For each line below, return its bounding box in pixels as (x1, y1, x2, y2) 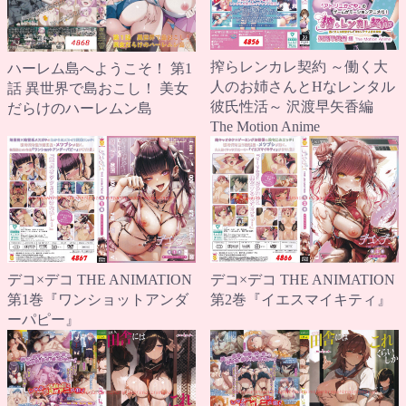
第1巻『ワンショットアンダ (7, 291, 188, 307)
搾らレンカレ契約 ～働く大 (210, 58, 388, 74)
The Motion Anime (210, 118, 320, 134)
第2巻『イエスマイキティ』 (210, 292, 391, 308)
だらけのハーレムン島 (7, 100, 152, 116)
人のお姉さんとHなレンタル (210, 78, 395, 94)
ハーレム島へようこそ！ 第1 (7, 60, 192, 76)
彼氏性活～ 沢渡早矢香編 (210, 98, 373, 114)
